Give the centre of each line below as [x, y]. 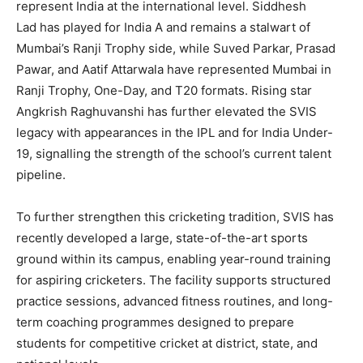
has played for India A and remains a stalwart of [173, 27]
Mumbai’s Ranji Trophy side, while [115, 48]
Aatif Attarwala [123, 69]
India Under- [297, 132]
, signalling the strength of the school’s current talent [180, 153]
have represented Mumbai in [248, 69]
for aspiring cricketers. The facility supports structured [173, 280]
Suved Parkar [251, 48]
